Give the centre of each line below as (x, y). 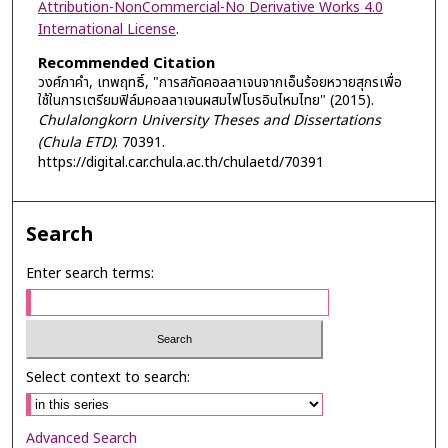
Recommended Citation (126, 64)
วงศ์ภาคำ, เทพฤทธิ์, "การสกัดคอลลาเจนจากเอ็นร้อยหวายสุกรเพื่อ (219, 83)
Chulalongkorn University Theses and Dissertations (209, 121)
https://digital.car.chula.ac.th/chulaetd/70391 (180, 163)
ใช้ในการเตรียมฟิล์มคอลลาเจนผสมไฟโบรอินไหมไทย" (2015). (205, 101)
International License (106, 29)
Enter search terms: (90, 274)
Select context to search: (108, 377)
